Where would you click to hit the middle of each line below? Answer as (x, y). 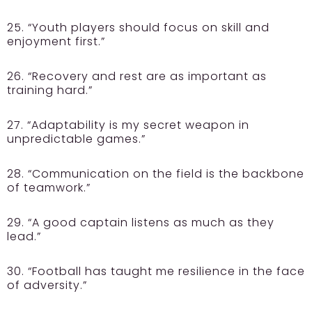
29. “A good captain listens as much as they (141, 223)
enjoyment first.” (56, 42)
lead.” (24, 237)
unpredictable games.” (76, 139)
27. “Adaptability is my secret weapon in (128, 125)
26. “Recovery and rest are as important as (137, 77)
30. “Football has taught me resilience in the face (156, 272)
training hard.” (50, 91)
